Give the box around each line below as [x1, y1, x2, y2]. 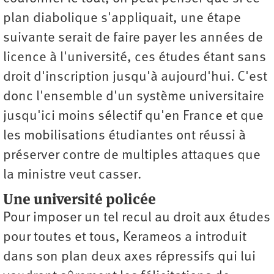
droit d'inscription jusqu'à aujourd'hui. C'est [3, 70, 267, 85]
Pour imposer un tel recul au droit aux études [3, 211, 270, 226]
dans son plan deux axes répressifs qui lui [3, 250, 256, 265]
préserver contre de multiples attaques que [3, 149, 261, 163]
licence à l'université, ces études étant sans [3, 51, 266, 65]
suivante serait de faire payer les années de [3, 31, 263, 46]
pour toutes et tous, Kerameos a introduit [3, 231, 246, 245]
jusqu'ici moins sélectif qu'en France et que [3, 109, 264, 124]
